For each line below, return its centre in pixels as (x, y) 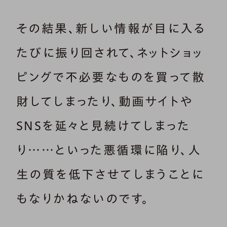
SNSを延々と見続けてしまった (103, 126)
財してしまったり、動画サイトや (105, 102)
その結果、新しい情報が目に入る (111, 29)
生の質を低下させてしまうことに (110, 175)
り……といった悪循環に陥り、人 (109, 150)
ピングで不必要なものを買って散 (111, 77)
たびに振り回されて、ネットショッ (110, 53)
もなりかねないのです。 (83, 199)
